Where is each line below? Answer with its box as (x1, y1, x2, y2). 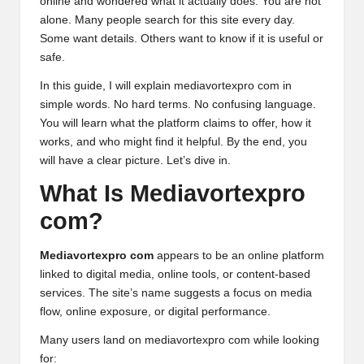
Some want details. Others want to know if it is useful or (40, 32, 323, 45)
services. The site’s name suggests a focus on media (40, 287, 312, 299)
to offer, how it (236, 116, 311, 129)
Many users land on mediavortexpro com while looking (40, 334, 319, 346)
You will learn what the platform (40, 116, 203, 129)
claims (203, 116, 236, 129)
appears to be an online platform (154, 249, 324, 262)
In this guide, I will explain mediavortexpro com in (40, 79, 292, 92)
